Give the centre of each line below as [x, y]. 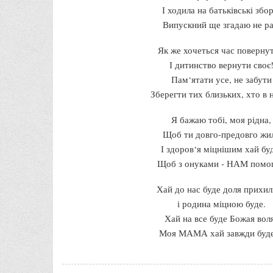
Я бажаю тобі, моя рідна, [221, 119]
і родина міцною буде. [221, 203]
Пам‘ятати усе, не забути [221, 79]
